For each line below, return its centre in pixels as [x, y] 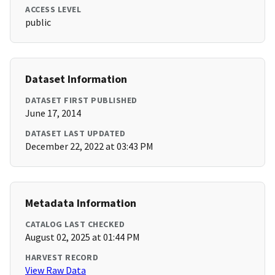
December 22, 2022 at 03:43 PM [89, 146]
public [38, 22]
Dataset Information [76, 79]
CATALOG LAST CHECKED [75, 224]
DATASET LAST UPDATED [75, 134]
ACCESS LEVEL [53, 10]
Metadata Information [81, 203]
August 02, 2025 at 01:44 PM [83, 237]
